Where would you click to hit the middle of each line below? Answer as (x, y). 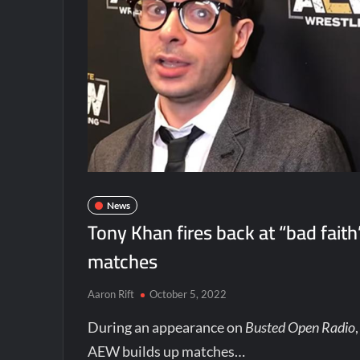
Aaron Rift (111, 294)
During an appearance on (167, 327)
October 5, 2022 (188, 294)
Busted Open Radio (301, 327)
